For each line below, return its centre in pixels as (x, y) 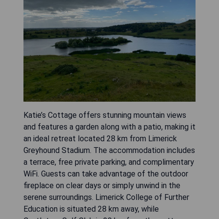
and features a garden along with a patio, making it (109, 127)
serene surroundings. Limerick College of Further (106, 197)
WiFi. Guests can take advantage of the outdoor (106, 174)
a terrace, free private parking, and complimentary (109, 162)
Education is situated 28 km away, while (91, 209)
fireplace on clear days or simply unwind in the (102, 186)
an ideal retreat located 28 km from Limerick (100, 139)
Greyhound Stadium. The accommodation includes (109, 150)
